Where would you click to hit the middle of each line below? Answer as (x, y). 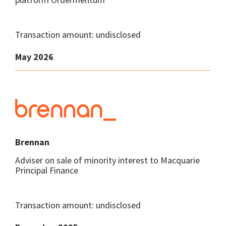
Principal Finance (47, 170)
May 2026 (34, 57)
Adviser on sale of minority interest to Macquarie (107, 160)
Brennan (32, 142)
